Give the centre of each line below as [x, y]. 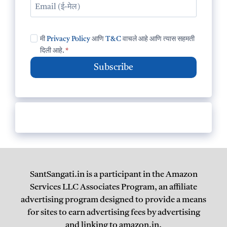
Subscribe [113, 68]
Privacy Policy [69, 40]
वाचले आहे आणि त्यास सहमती [158, 40]
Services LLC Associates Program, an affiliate [113, 187]
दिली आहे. [52, 51]
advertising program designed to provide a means [113, 200]
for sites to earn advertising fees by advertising [113, 213]
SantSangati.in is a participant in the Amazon [113, 175]
